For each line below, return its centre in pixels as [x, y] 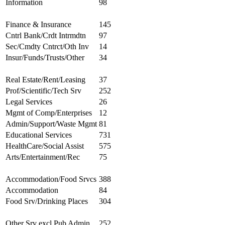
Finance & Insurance [38, 24]
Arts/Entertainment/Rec [43, 157]
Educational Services [39, 135]
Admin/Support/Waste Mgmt [51, 124]
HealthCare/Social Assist [45, 146]
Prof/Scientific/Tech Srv [43, 90]
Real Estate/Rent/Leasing [45, 79]
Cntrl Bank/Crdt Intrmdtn [46, 35]
